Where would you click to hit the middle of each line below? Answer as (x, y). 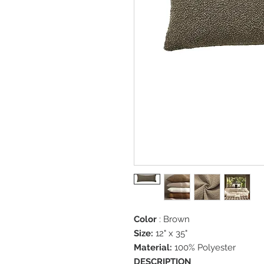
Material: (153, 247)
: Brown (173, 219)
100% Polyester (204, 247)
